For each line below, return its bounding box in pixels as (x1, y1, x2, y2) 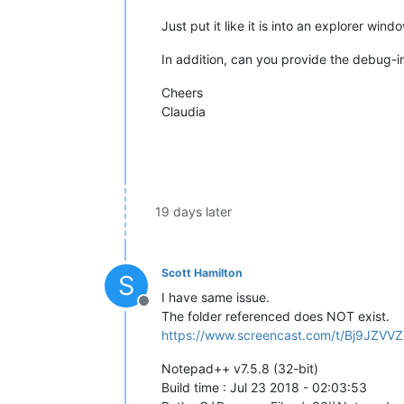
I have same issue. (161, 289, 270, 305)
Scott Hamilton (161, 265, 243, 280)
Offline (142, 300, 188, 319)
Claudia (161, 103, 206, 119)
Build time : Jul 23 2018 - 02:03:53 (161, 379, 367, 395)
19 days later (155, 203, 232, 219)
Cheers (161, 84, 203, 100)
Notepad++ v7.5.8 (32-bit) (161, 360, 318, 376)
